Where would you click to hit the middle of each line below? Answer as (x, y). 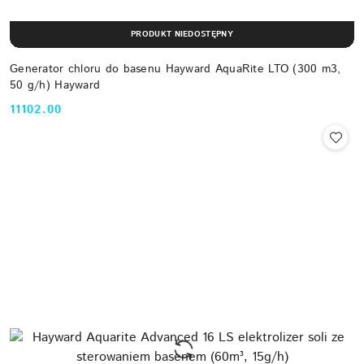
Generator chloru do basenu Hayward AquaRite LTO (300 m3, (175, 69)
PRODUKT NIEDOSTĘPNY (182, 35)
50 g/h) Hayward (55, 85)
